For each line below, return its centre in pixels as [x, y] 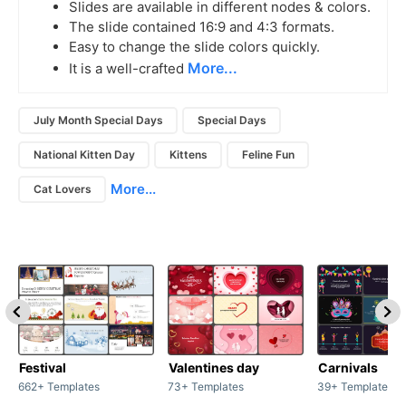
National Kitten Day [84, 155]
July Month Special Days [98, 121]
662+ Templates [59, 386]
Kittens [188, 155]
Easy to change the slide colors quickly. [194, 46]
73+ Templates [206, 386]
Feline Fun [268, 155]
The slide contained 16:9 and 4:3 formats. [202, 26]
